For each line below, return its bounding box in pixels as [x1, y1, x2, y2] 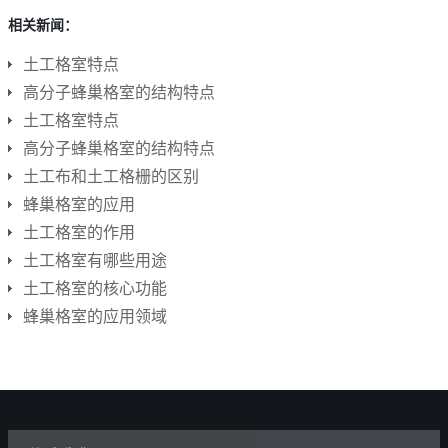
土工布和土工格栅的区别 [23, 164, 199, 187]
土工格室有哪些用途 [23, 248, 167, 271]
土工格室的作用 [23, 220, 135, 243]
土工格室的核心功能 [23, 276, 167, 299]
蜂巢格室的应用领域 [23, 304, 167, 327]
